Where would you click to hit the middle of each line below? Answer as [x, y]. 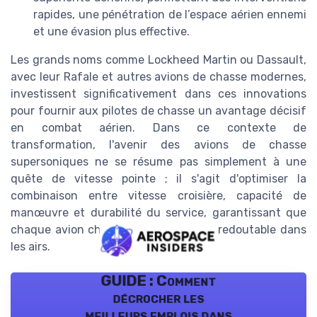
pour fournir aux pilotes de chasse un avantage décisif [158, 110]
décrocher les [158, 298]
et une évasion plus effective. [111, 31]
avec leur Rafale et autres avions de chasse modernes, [158, 76]
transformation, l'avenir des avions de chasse [158, 144]
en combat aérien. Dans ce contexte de [158, 127]
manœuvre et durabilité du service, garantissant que [158, 212]
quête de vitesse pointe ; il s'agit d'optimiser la [158, 178]
